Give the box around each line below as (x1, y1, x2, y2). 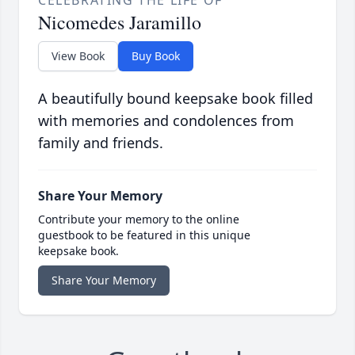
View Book (52, 48, 105, 64)
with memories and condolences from (38, 111, 294, 131)
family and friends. (38, 133, 163, 153)
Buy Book (132, 48, 180, 64)
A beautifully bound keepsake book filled (38, 89, 313, 109)
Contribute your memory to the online (38, 212, 239, 227)
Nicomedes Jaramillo (38, 10, 201, 36)
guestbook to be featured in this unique (38, 227, 250, 243)
